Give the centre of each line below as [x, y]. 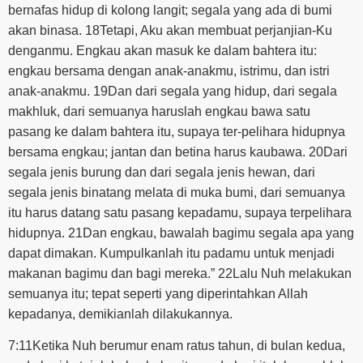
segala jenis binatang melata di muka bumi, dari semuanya [177, 192]
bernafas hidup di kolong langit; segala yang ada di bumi [170, 10]
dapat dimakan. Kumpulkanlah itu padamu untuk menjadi [171, 253]
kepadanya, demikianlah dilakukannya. [120, 314]
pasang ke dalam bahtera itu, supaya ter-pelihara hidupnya [177, 131]
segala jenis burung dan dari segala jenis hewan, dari [162, 172]
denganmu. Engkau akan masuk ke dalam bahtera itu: [162, 50]
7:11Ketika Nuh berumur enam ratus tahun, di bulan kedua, [177, 346]
